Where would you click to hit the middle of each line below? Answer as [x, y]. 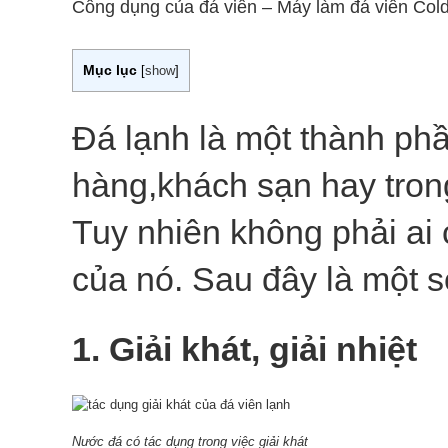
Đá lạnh [131, 137]
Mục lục [110, 70]
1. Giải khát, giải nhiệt [244, 348]
